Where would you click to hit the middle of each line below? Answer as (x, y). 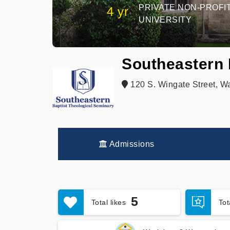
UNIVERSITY (165, 20)
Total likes (108, 202)
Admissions (131, 144)
